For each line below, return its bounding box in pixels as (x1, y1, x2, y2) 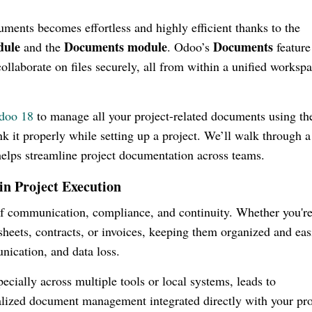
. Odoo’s (167, 38, 213, 55)
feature (276, 38, 311, 55)
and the (20, 38, 64, 55)
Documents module (64, 37, 167, 56)
